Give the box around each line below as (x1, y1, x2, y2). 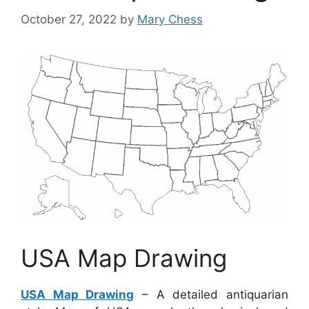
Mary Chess (137, 12, 203, 26)
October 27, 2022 (21, 12, 117, 26)
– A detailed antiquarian (134, 287, 289, 301)
